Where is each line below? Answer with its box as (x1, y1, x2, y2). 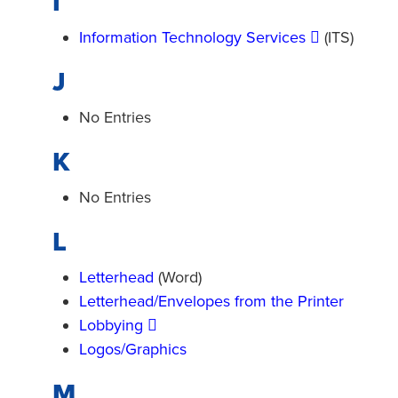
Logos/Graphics (79, 339, 187, 359)
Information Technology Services (79, 28, 306, 47)
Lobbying (79, 315, 143, 335)
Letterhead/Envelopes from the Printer (79, 291, 344, 311)
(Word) (154, 267, 202, 287)
